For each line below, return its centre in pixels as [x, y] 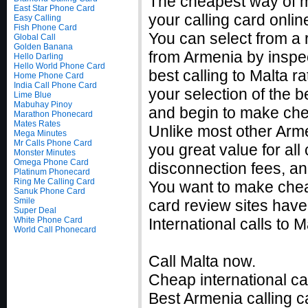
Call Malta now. [202, 261]
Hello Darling [38, 56]
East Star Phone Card [54, 8]
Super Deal [35, 210]
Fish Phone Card [45, 27]
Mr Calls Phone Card [53, 143]
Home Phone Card [49, 76]
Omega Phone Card [51, 162]
